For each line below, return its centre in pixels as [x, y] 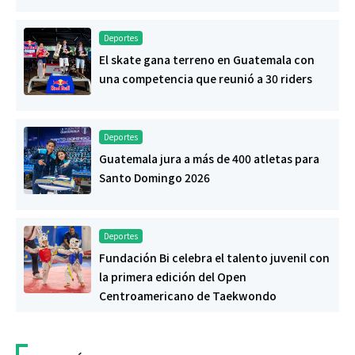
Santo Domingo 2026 [155, 178]
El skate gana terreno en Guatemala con [207, 60]
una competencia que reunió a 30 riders [206, 79]
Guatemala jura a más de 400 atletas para [209, 159]
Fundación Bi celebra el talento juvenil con [214, 258]
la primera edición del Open [173, 277]
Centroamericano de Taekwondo [188, 296]
